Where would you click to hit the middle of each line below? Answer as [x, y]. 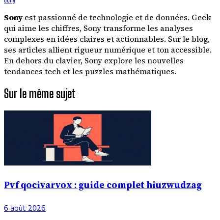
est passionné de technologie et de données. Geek [117, 17]
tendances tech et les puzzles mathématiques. [90, 71]
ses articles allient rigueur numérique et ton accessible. [108, 49]
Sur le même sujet [40, 93]
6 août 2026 [25, 208]
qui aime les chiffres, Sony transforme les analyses [98, 28]
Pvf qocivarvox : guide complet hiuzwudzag [103, 185]
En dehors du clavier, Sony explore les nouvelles [94, 60]
